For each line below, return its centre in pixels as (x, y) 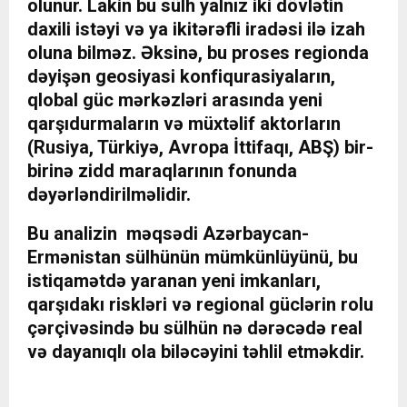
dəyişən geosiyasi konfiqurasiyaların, (181, 77)
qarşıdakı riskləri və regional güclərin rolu (200, 305)
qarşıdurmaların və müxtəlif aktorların (184, 124)
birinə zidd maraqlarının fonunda (162, 171)
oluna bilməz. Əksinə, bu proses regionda (198, 53)
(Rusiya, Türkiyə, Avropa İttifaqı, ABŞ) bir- (200, 148)
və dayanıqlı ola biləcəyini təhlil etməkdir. (196, 352)
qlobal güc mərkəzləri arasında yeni (175, 100)
